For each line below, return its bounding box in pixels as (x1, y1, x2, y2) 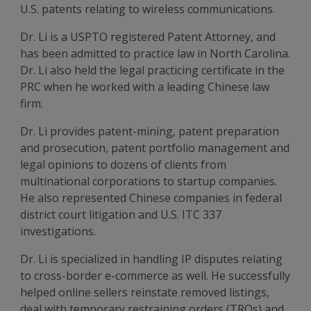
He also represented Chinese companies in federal (20, 190, 283, 205)
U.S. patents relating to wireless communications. (20, 1, 276, 17)
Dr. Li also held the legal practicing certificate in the (20, 62, 285, 78)
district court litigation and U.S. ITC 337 (20, 207, 222, 222)
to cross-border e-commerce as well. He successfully (20, 268, 291, 283)
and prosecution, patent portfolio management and (20, 140, 290, 155)
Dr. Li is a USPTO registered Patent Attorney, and (20, 29, 276, 44)
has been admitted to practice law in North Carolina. (20, 46, 291, 61)
